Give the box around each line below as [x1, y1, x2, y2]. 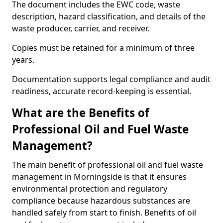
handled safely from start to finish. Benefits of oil [12, 207, 196, 218]
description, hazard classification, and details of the [12, 11, 206, 22]
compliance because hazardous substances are [12, 195, 190, 206]
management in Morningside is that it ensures [12, 171, 187, 182]
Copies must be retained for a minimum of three [12, 42, 195, 53]
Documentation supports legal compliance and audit [12, 74, 211, 85]
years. [12, 54, 34, 65]
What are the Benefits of [12, 105, 149, 120]
